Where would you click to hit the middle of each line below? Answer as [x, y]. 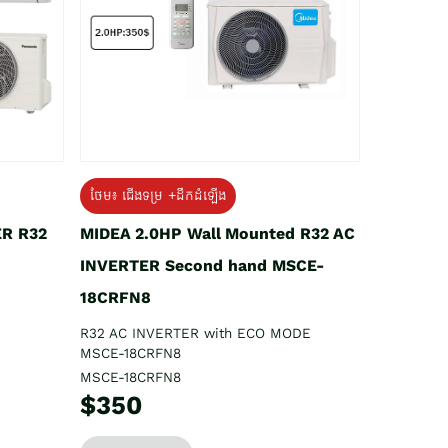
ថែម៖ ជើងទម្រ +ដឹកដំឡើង [158, 195]
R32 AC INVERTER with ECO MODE [195, 333]
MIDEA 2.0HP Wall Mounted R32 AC [217, 233]
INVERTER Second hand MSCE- [202, 265]
